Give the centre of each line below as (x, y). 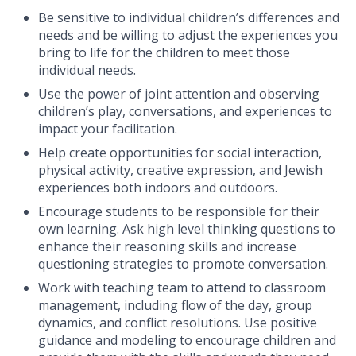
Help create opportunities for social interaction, (180, 153)
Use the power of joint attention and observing (179, 94)
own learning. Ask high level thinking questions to (187, 229)
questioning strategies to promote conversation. (183, 264)
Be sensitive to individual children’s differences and (189, 18)
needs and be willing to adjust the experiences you (188, 35)
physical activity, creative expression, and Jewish (180, 170)
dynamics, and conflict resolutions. (139, 323)
